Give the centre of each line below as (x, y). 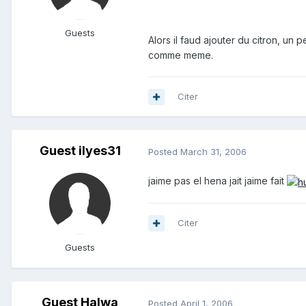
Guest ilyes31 (80, 151)
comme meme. (181, 55)
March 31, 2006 (213, 151)
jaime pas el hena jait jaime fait (218, 181)
